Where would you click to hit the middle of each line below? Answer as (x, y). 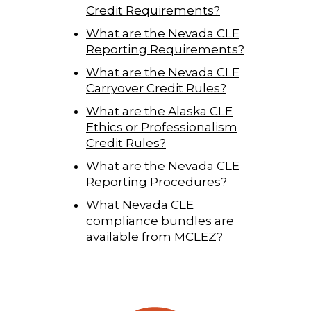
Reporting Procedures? (157, 182)
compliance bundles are (160, 220)
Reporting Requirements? (165, 49)
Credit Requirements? (153, 10)
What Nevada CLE (140, 204)
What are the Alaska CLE (159, 111)
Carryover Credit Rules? (156, 88)
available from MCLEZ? (154, 236)
